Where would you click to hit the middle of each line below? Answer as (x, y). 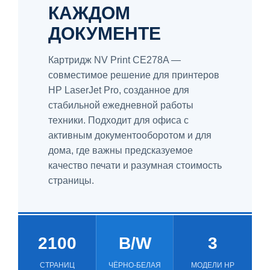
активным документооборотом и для (130, 135)
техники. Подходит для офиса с (118, 120)
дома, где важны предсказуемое (121, 150)
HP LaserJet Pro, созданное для (119, 90)
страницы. (71, 180)
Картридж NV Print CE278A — (115, 60)
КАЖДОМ (89, 13)
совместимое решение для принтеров (134, 75)
